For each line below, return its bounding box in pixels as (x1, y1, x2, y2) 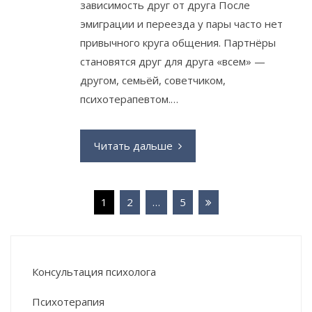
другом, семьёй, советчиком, (80, 72, 226, 87)
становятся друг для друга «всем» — (80, 54, 265, 68)
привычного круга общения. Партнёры (80, 35, 276, 49)
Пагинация (10, 189, 91, 210)
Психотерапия (32, 294, 104, 309)
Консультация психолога (32, 264, 156, 279)
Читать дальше (94, 138, 173, 153)
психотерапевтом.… (80, 91, 178, 106)
